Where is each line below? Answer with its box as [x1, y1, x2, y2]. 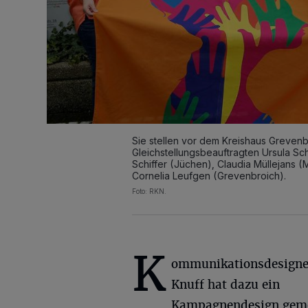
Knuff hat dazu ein [171, 277, 280, 293]
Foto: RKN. [132, 187, 166, 196]
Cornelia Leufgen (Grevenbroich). [132, 170, 286, 182]
